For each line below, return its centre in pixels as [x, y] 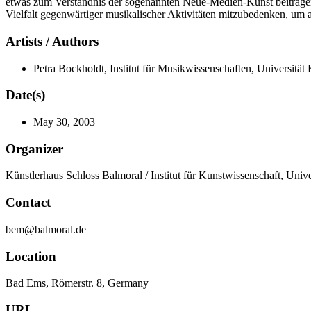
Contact [28, 203]
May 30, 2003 [64, 121]
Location [31, 256]
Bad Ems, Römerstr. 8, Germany [77, 283]
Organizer [34, 149]
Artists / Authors [52, 41]
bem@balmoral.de [46, 229]
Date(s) [25, 95]
